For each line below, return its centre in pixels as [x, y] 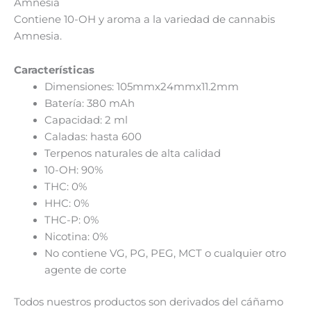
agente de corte [85, 270]
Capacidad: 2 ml [86, 120]
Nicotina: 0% [76, 237]
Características [54, 70]
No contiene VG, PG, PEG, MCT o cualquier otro [165, 254]
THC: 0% [65, 187]
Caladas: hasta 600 [93, 137]
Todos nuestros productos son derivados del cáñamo [149, 302]
